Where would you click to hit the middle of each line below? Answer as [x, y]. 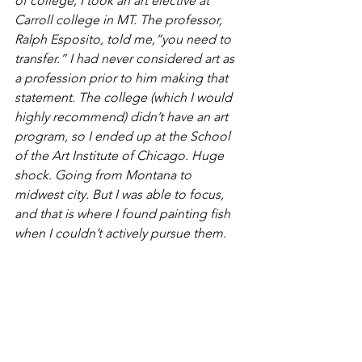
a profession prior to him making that [123, 78]
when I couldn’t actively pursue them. [120, 233]
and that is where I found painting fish [124, 213]
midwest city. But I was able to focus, [121, 194]
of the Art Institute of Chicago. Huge [121, 155]
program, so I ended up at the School [124, 136]
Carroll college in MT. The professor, [120, 19]
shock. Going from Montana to [105, 175]
